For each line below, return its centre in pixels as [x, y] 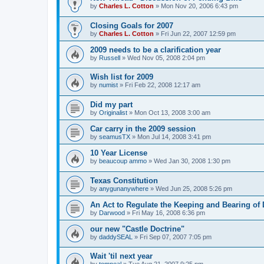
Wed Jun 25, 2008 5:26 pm [194, 188]
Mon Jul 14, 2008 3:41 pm [174, 136]
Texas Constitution [124, 180]
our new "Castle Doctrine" [137, 229]
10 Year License [119, 153]
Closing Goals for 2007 [132, 25]
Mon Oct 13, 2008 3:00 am [172, 112]
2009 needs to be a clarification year [156, 49]
